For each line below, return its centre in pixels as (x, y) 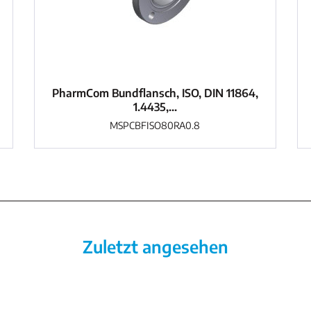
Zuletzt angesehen (155, 246)
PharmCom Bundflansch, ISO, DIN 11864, (155, 93)
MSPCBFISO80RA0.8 (155, 125)
